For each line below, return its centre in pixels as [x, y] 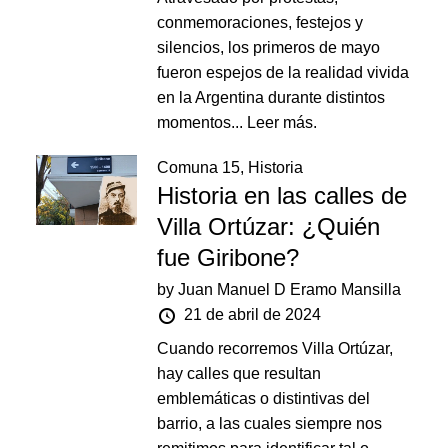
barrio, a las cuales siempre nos [270, 423]
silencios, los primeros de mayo [269, 47]
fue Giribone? [228, 257]
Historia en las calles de [282, 195]
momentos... [202, 122]
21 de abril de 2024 [253, 314]
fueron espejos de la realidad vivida [283, 72]
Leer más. [282, 122]
